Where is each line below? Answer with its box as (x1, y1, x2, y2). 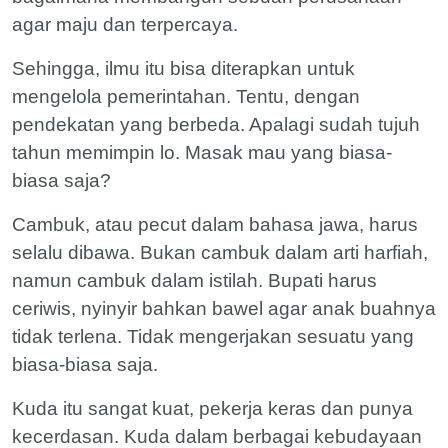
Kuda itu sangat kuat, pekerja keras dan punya (12, 397, 413, 419)
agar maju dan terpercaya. (12, 13, 238, 35)
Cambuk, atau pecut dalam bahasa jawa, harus (12, 213, 418, 235)
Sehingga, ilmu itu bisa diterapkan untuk (12, 57, 355, 79)
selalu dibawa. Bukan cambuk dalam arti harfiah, (12, 241, 428, 263)
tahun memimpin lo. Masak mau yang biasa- (12, 141, 392, 163)
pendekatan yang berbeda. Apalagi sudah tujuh (12, 113, 420, 135)
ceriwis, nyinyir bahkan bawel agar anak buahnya (12, 297, 436, 319)
